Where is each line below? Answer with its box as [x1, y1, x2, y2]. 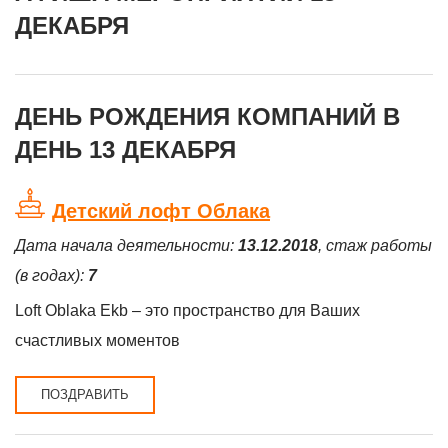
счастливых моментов [15, 332, 180, 349]
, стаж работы [318, 237, 432, 254]
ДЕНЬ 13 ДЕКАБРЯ [15, 136, 236, 163]
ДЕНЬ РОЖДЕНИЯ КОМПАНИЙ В [15, 103, 400, 130]
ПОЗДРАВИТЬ [41, 387, 129, 402]
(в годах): [15, 267, 88, 284]
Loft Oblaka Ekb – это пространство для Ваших [15, 302, 360, 319]
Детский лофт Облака [52, 200, 270, 222]
